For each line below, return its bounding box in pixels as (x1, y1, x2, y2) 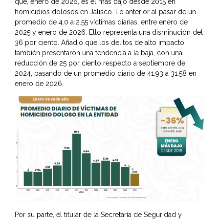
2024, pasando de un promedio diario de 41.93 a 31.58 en (15, 69, 197, 77)
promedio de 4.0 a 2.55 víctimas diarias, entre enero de (15, 18, 188, 26)
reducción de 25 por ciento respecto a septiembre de (15, 59, 185, 67)
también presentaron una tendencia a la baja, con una (15, 48, 182, 57)
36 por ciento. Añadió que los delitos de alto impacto (15, 38, 184, 46)
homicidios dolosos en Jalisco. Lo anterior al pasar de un (15, 7, 196, 16)
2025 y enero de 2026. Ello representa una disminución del (15, 28, 203, 36)
